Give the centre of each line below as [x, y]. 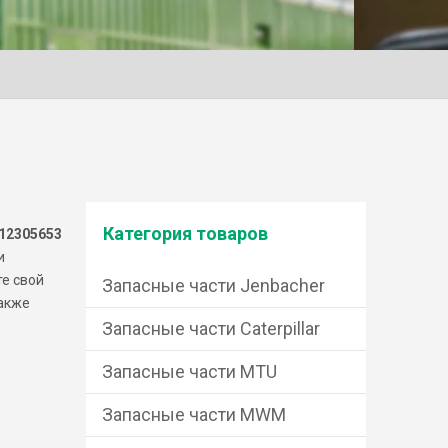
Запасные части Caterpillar [211, 328]
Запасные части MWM [194, 414]
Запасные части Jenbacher [213, 285]
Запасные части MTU [189, 371]
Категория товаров [185, 233]
